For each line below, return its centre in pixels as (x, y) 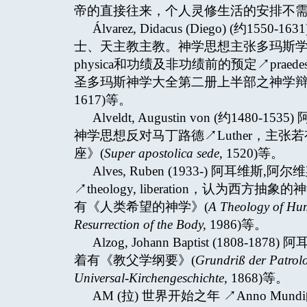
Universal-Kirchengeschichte (149, 278)
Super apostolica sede (162, 153)
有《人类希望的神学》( (141, 207)
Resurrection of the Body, (140, 224)
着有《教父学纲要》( (135, 260)
